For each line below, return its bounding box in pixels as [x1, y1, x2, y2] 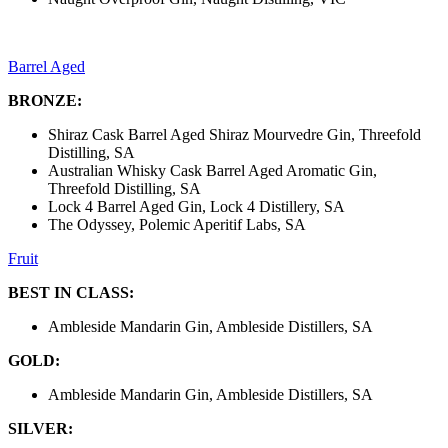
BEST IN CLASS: [8, 284, 134, 302]
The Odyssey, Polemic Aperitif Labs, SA [48, 216, 306, 234]
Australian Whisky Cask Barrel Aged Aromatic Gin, [48, 162, 377, 180]
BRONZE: [8, 92, 82, 110]
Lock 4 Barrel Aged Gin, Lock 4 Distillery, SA [48, 198, 345, 216]
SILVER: [8, 420, 73, 438]
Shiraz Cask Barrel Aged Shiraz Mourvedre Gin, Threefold [48, 126, 421, 144]
